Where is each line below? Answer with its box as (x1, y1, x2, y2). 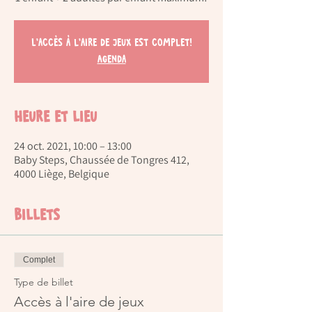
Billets (14, 208, 60, 225)
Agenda (97, 54, 126, 66)
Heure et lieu (14, 110, 97, 127)
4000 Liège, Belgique (14, 166, 109, 182)
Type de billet (14, 276, 73, 289)
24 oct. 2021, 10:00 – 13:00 (14, 139, 132, 154)
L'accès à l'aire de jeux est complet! (31, 38, 192, 49)
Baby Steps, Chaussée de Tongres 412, (14, 153, 189, 168)
